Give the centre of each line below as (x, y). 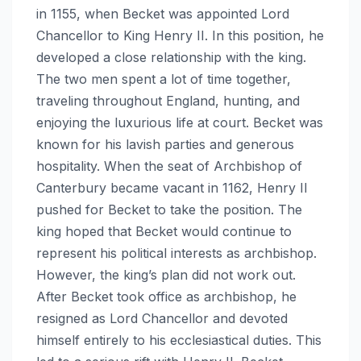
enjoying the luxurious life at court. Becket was (180, 122)
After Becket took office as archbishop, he (166, 296)
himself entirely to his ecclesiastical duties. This (179, 340)
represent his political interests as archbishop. (176, 253)
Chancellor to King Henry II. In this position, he (180, 35)
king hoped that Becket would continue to (164, 231)
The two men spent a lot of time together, (164, 79)
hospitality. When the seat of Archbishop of (169, 166)
